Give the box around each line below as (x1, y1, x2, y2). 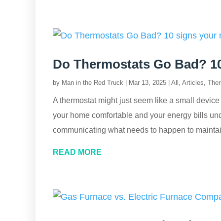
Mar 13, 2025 (129, 79, 166, 86)
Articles (182, 79, 204, 86)
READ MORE (53, 148, 102, 156)
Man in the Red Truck (62, 79, 123, 86)
